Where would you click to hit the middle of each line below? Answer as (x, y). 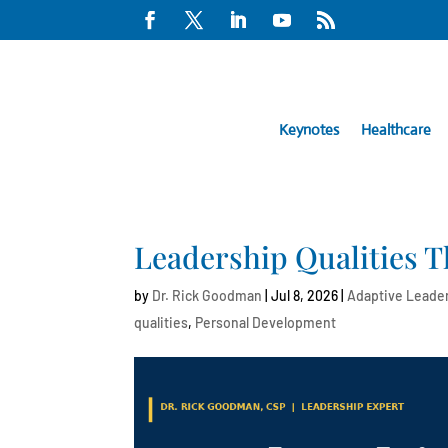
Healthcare (396, 129)
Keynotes (309, 129)
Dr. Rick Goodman (207, 295)
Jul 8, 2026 (305, 295)
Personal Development (266, 322)
